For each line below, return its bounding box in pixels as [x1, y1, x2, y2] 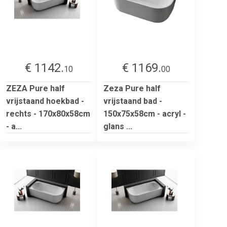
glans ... [103, 121, 132, 131]
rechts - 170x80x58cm [6, 108, 90, 119]
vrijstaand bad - [103, 96, 162, 106]
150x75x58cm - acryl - [103, 108, 186, 119]
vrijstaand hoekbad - [6, 96, 84, 106]
